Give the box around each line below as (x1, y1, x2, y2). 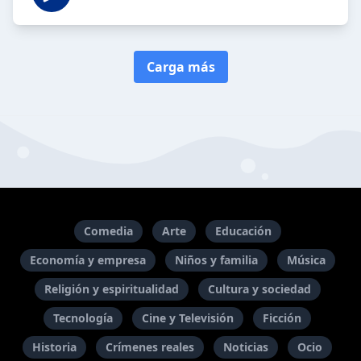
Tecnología (53, 310, 113, 326)
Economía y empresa (29, 252, 146, 268)
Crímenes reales (106, 339, 194, 355)
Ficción (263, 310, 301, 326)
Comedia (83, 223, 133, 239)
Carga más (146, 58, 215, 77)
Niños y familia (174, 252, 258, 268)
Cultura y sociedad (207, 281, 311, 297)
